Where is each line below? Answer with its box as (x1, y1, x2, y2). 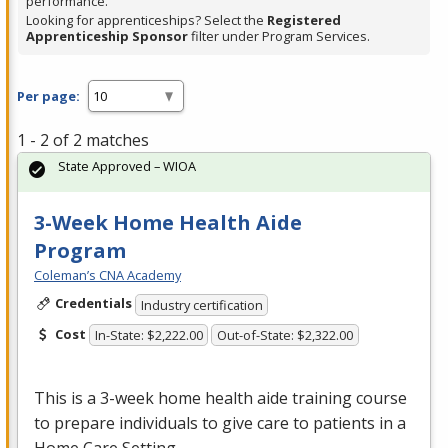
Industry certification (140, 295, 263, 314)
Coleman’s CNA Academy (34, 266, 181, 285)
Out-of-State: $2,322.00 (217, 326, 354, 345)
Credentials (54, 294, 132, 313)
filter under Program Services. (188, 27, 370, 46)
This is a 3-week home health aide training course (34, 387, 407, 410)
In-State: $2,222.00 (94, 326, 203, 345)
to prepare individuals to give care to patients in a (34, 412, 406, 435)
